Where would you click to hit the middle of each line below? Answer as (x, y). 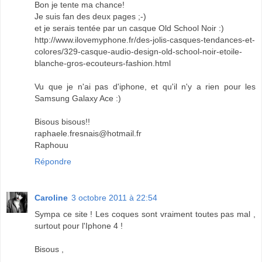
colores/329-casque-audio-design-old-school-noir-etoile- (138, 51)
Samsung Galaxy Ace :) (78, 98)
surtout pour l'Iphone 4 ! (79, 225)
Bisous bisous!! (62, 121)
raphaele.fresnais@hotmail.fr (88, 133)
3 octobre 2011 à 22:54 (114, 197)
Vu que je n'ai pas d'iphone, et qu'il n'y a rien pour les (145, 86)
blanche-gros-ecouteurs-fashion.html (103, 63)
